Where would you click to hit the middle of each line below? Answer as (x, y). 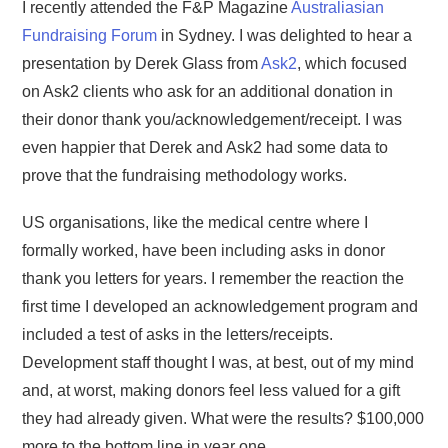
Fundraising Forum (90, 35)
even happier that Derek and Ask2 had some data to (205, 147)
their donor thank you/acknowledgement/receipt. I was (212, 119)
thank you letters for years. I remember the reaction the (213, 279)
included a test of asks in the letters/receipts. (178, 335)
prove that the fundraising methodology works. (185, 175)
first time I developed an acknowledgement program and (220, 307)
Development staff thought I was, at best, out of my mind (218, 363)
